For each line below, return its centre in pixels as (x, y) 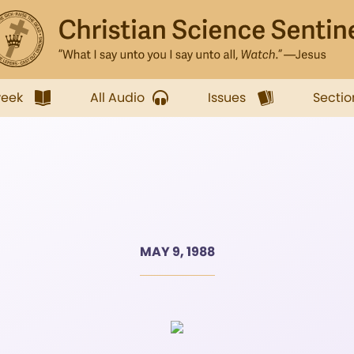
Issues (227, 98)
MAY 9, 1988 (177, 252)
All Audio (117, 98)
